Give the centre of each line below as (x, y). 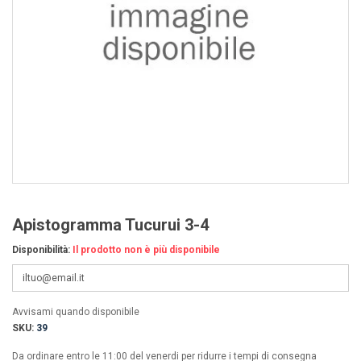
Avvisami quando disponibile (76, 312)
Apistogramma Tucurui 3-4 (110, 225)
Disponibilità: (41, 250)
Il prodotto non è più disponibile (146, 250)
